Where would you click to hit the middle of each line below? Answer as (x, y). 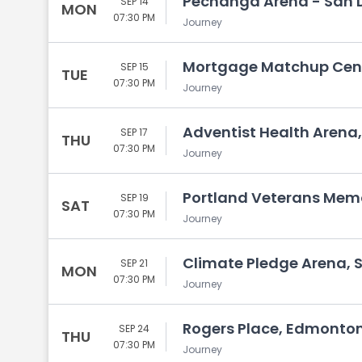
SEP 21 (134, 263)
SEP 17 (134, 132)
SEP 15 (134, 67)
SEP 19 (134, 198)
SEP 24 (134, 328)
